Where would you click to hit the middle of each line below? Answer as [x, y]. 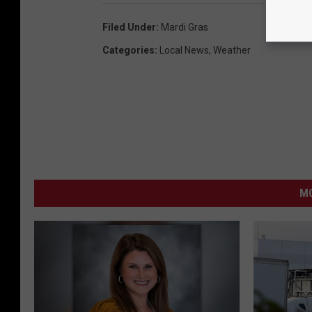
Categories [128, 50]
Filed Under [129, 28]
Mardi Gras [185, 28]
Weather [232, 50]
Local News [184, 50]
